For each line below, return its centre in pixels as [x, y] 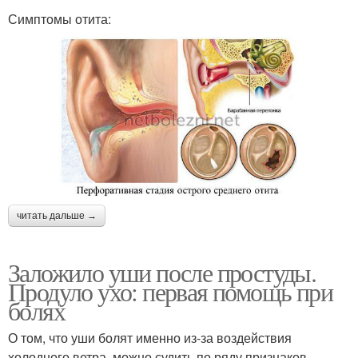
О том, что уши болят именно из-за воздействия [150, 337]
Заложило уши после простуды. [162, 272]
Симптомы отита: [60, 19]
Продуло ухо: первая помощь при [170, 291]
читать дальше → [57, 215]
